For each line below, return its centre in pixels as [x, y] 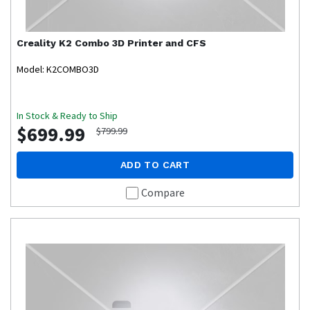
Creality [36, 43]
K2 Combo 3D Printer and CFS [133, 43]
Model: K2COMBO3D [58, 70]
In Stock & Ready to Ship [67, 116]
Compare [163, 193]
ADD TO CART [155, 165]
